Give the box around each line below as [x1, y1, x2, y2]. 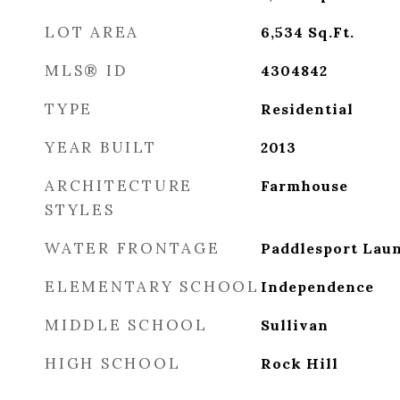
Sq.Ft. [307, 23, 354, 41]
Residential [260, 100, 354, 118]
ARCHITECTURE [45, 176, 193, 196]
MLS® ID [45, 61, 129, 80]
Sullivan [260, 316, 329, 334]
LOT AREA [45, 22, 139, 42]
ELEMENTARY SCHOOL [45, 277, 260, 296]
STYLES [45, 200, 115, 220]
